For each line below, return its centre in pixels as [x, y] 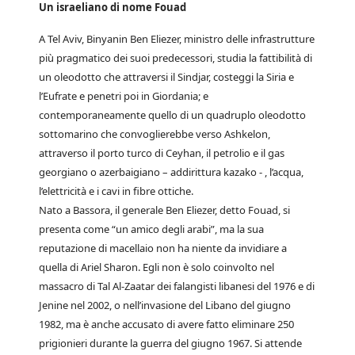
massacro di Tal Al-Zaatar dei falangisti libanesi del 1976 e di [177, 286]
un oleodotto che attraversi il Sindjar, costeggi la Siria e [166, 77]
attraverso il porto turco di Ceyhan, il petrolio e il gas [162, 153]
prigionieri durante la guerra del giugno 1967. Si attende [170, 343]
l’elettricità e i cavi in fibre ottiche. [116, 191]
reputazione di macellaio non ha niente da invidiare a [163, 248]
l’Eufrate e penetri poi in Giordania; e [124, 96]
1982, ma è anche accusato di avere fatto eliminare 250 [166, 324]
